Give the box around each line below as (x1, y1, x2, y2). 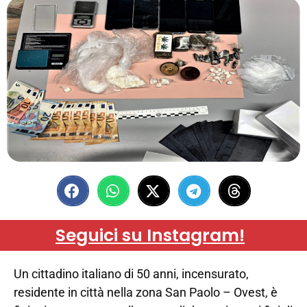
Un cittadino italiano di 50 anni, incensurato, (14, 267, 249, 282)
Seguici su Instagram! (56, 223, 245, 248)
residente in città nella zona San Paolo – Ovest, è (14, 285, 278, 300)
